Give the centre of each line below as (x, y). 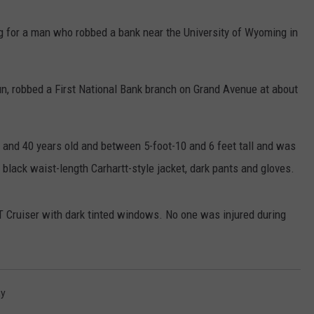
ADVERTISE (184, 7)
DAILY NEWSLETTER (202, 77)
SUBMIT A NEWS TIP (203, 42)
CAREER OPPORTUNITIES (213, 112)
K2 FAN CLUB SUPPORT (209, 147)
